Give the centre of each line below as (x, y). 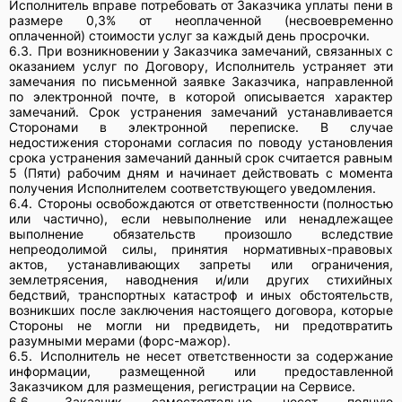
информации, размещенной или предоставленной (201, 371)
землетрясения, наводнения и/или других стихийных (201, 279)
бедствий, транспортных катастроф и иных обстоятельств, (201, 294)
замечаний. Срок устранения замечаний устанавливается (201, 111)
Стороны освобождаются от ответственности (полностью (216, 203)
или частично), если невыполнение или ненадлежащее (201, 218)
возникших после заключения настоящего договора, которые (201, 310)
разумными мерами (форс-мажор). (120, 340)
